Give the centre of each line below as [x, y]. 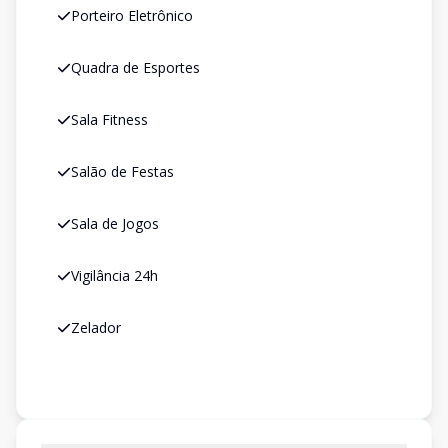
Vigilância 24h [114, 275]
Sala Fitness [109, 119]
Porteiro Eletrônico [132, 15]
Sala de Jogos [115, 223]
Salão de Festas [122, 171]
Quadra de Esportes [135, 67]
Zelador [96, 327]
